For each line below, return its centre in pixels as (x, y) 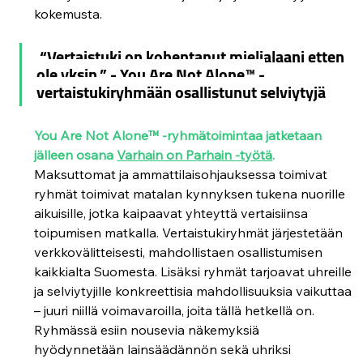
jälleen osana (76, 154)
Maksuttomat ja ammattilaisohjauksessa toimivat (183, 174)
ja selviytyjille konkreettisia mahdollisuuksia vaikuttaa (195, 290)
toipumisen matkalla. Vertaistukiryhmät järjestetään (190, 232)
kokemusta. (68, 13)
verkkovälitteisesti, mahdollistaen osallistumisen (180, 252)
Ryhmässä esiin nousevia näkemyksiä (149, 329)
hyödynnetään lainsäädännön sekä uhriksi (164, 349)
